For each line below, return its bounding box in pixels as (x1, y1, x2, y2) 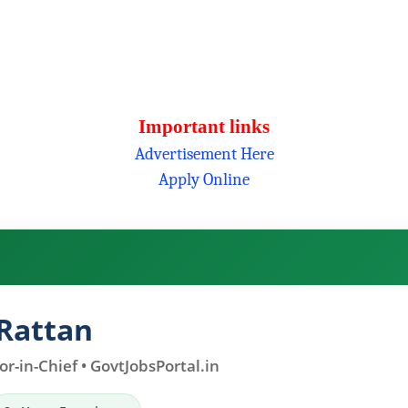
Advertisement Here (134, 144, 274, 165)
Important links (138, 116, 270, 138)
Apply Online (158, 169, 250, 190)
